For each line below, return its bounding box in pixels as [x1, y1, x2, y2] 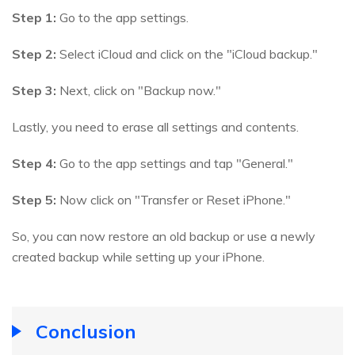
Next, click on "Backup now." [56, 82, 221, 99]
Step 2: [12, 46, 56, 63]
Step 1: [12, 10, 56, 26]
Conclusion [36, 319, 136, 344]
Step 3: [12, 82, 56, 99]
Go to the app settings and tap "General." [56, 155, 293, 172]
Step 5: [12, 192, 56, 208]
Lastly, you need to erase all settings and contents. [12, 119, 299, 136]
